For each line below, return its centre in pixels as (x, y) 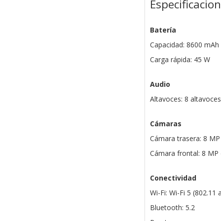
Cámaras (166, 124)
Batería (163, 30)
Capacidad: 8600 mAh (184, 45)
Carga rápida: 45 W (180, 59)
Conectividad (173, 178)
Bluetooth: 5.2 (172, 207)
